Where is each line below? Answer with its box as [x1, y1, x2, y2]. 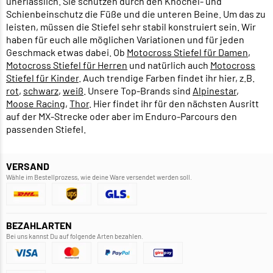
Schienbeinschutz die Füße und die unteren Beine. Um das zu [6, 7, 266, 19]
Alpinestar [193, 84, 236, 96]
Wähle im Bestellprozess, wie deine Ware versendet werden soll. [6, 172, 192, 181]
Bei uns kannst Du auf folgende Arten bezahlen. [6, 232, 143, 240]
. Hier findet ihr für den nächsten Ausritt [89, 97, 259, 109]
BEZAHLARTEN [6, 219, 72, 231]
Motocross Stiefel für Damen [127, 46, 248, 58]
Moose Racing [6, 97, 65, 109]
